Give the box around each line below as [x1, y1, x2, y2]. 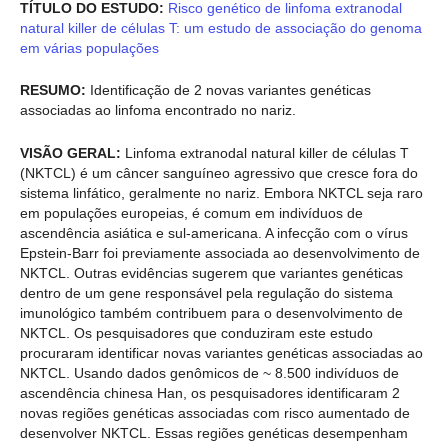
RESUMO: [20, 82, 86, 99]
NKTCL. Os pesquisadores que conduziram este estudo [20, 324, 373, 341]
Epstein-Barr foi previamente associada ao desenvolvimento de [20, 244, 420, 261]
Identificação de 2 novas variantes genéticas [86, 82, 371, 99]
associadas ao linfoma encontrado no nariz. [20, 102, 296, 119]
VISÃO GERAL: [20, 144, 121, 161]
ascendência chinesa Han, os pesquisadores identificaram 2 [20, 384, 400, 401]
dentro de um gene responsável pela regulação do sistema [20, 284, 393, 301]
